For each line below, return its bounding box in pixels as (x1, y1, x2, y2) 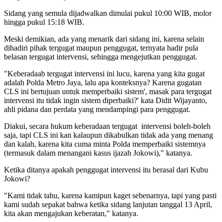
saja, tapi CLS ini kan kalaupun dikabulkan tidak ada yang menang (4, 131, 213, 140)
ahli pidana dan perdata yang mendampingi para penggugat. (4, 105, 190, 114)
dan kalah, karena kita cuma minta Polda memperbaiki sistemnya (4, 140, 206, 149)
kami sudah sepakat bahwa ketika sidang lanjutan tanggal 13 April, (4, 200, 212, 209)
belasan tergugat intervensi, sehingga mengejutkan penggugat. (4, 53, 197, 61)
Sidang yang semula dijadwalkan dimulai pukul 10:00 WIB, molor (4, 9, 212, 18)
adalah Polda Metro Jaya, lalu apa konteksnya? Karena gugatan (4, 78, 202, 87)
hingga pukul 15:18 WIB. (4, 18, 84, 27)
